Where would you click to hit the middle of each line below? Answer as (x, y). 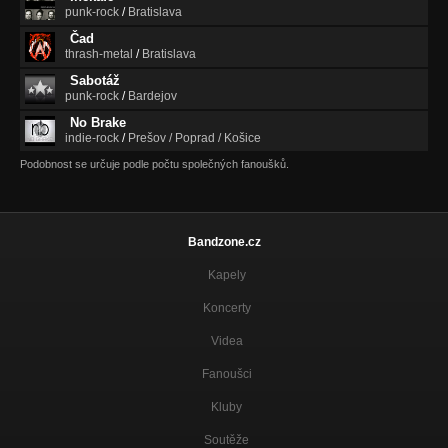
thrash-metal (99, 54)
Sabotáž (95, 81)
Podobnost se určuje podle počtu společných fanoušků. (154, 164)
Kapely (226, 275)
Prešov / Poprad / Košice (194, 138)
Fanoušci (226, 374)
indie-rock (92, 138)
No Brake (98, 123)
